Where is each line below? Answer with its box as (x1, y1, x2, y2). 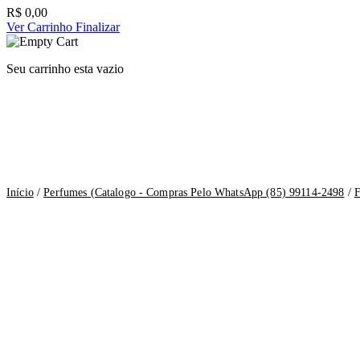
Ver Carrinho (6, 20, 76, 35)
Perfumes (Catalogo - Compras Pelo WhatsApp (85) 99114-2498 (43, 186, 345, 199)
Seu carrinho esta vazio (6, 62, 124, 76)
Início (6, 186, 34, 199)
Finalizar (76, 20, 120, 35)
